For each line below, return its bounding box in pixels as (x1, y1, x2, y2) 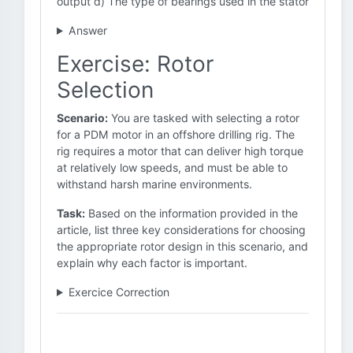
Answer (68, 24, 107, 37)
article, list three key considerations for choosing (57, 223, 306, 236)
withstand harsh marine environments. (57, 177, 252, 191)
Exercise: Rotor (57, 50, 214, 77)
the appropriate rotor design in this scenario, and (57, 240, 308, 253)
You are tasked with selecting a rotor (108, 111, 299, 124)
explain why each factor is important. (57, 256, 247, 269)
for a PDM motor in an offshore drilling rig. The (57, 128, 295, 141)
